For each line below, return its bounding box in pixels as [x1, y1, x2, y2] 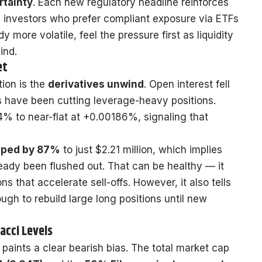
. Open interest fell [144, 78, 230, 90]
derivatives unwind [48, 78, 144, 90]
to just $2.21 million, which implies [60, 143, 222, 156]
